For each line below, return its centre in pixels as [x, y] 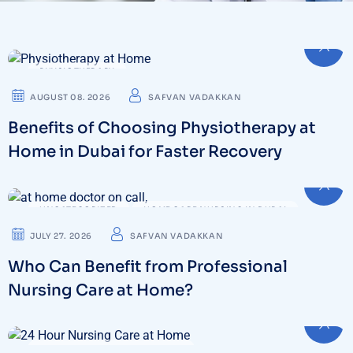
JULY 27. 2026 [61, 236]
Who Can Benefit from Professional [148, 266]
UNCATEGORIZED [79, 210]
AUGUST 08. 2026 [71, 97]
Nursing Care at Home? [100, 290]
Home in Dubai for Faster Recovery [145, 151]
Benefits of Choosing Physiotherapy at [162, 128]
